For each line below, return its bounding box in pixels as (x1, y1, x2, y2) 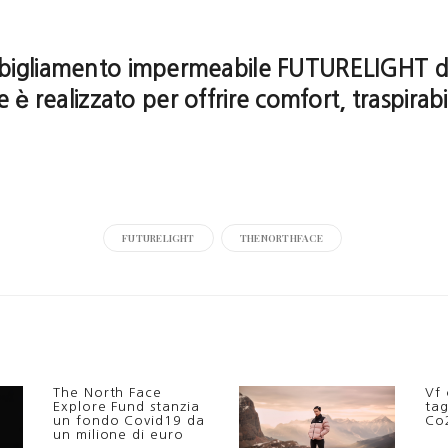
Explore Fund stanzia (53, 399, 200, 413)
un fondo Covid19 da (53, 413, 205, 427)
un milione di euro (53, 427, 184, 441)
